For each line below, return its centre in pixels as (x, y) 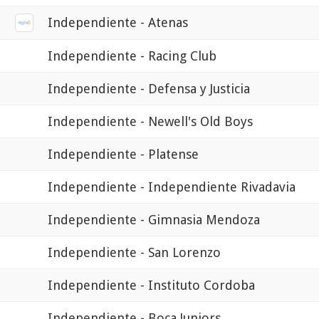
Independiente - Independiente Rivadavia (172, 187)
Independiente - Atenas (118, 22)
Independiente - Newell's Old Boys (150, 121)
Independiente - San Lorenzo (134, 252)
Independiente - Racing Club (132, 56)
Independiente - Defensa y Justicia (149, 88)
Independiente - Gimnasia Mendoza (154, 219)
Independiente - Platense (123, 154)
